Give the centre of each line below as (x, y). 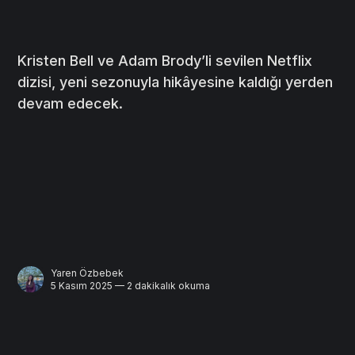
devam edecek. (71, 103)
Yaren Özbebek (88, 273)
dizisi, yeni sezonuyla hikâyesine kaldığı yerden (176, 82)
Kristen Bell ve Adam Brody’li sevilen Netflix (165, 60)
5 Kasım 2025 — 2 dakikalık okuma (131, 285)
